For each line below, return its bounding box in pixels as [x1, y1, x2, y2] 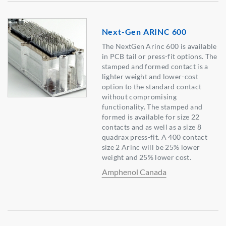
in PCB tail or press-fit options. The [101, 52, 217, 61]
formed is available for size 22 [101, 112, 200, 122]
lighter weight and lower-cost [101, 72, 198, 81]
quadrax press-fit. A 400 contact [101, 133, 207, 142]
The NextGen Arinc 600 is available [101, 42, 217, 51]
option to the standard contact [101, 82, 202, 91]
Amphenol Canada [101, 167, 166, 177]
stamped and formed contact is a [101, 62, 208, 71]
